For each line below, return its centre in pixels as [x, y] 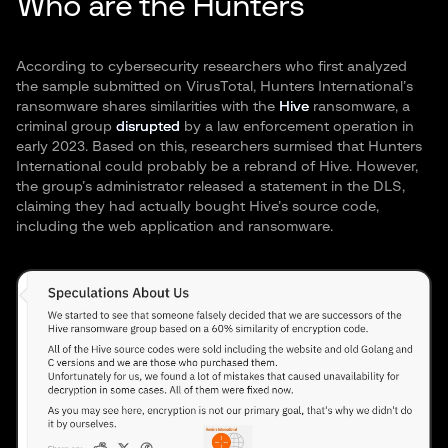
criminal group [66, 126]
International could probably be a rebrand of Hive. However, [217, 166]
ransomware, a [359, 106]
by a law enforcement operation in [297, 126]
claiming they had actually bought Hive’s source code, [197, 206]
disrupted [148, 126]
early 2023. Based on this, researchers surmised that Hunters [219, 146]
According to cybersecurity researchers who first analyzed [211, 66]
